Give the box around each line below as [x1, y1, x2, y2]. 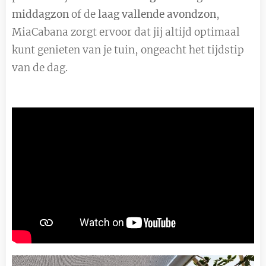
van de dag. [12, 61, 68, 74]
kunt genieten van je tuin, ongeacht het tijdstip [12, 43, 244, 56]
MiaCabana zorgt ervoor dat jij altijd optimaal [12, 25, 240, 39]
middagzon [12, 7, 69, 21]
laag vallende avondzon [98, 7, 216, 21]
